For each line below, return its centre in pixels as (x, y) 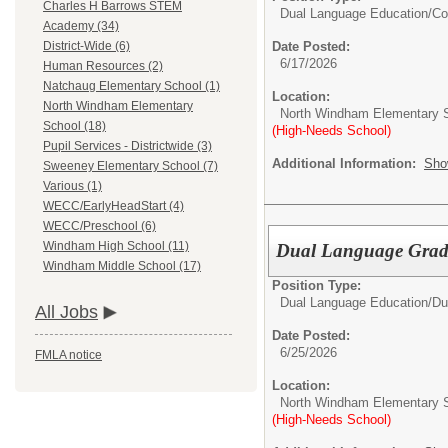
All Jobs (66, 312)
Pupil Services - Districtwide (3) (127, 146)
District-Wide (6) (86, 46)
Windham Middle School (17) (122, 266)
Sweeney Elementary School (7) (130, 166)
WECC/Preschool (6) (99, 226)
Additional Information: (348, 163)
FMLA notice (68, 355)
